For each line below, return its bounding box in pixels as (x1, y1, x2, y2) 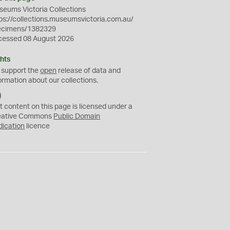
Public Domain (53, 113, 101, 120)
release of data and (56, 67, 121, 74)
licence (25, 123, 50, 130)
